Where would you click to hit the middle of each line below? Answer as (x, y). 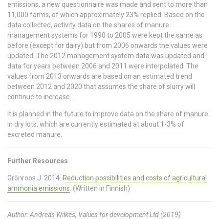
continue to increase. (39, 97)
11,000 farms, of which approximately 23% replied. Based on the (106, 15)
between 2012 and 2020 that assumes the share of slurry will (101, 87)
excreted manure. (35, 135)
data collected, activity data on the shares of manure (88, 25)
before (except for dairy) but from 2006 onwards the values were (108, 46)
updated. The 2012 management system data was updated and (106, 56)
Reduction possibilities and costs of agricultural (135, 178)
